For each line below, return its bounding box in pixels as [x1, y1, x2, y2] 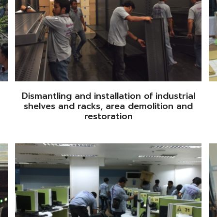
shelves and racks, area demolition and [24, 99, 193, 113]
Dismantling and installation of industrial [21, 89, 195, 103]
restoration [84, 109, 133, 123]
